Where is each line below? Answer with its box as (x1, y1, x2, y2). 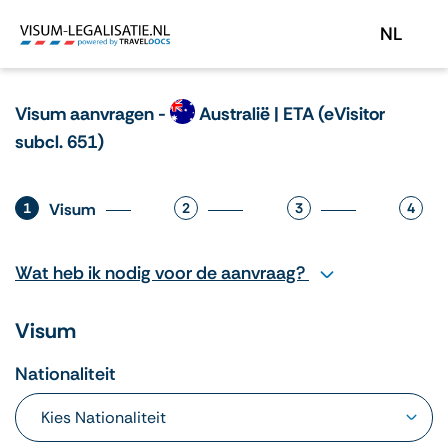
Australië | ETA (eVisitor (195, 102, 385, 126)
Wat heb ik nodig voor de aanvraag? (15, 261, 309, 286)
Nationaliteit (15, 362, 116, 387)
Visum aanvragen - (15, 102, 170, 126)
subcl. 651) (15, 130, 104, 155)
